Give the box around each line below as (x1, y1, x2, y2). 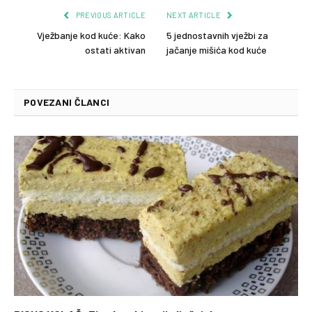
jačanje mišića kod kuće (166, 44, 267, 56)
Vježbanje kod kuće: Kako (37, 29, 146, 42)
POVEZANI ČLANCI (24, 96, 110, 109)
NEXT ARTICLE (166, 10, 223, 20)
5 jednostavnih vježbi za (166, 29, 268, 42)
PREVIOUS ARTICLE (74, 10, 146, 20)
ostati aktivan (85, 44, 146, 56)
